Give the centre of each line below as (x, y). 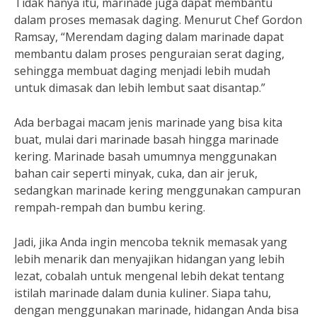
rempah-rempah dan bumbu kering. (110, 207)
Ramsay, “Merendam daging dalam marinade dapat (149, 37)
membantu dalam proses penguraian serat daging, (149, 54)
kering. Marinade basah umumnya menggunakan (145, 156)
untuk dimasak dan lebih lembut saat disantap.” (140, 88)
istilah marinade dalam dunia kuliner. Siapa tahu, (143, 293)
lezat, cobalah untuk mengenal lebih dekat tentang (149, 276)
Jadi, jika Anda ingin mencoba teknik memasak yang (151, 242)
